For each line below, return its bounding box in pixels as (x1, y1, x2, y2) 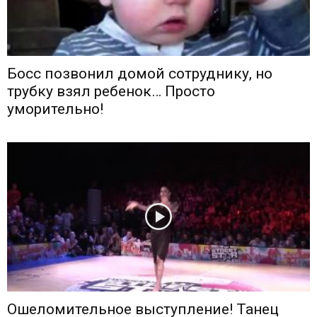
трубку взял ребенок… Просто (7, 82, 215, 100)
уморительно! (7, 100, 103, 117)
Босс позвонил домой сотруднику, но (7, 64, 272, 82)
